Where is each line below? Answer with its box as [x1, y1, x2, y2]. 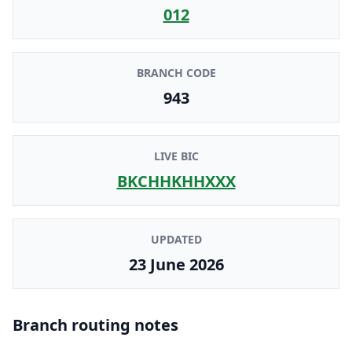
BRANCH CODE [136, 64, 216, 80]
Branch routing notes [13, 313, 178, 335]
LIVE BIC [153, 148, 199, 163]
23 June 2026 [128, 253, 224, 275]
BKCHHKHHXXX [116, 170, 236, 192]
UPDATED [150, 231, 202, 247]
